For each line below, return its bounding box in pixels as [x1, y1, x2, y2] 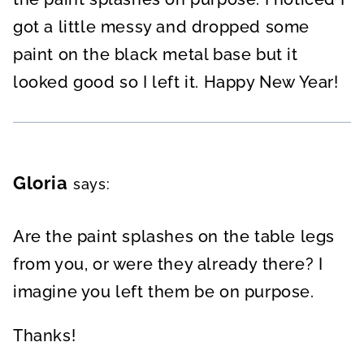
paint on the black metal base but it [13, 45, 298, 65]
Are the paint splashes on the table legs [13, 227, 336, 247]
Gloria [13, 172, 68, 194]
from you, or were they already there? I [13, 254, 323, 275]
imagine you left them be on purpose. [13, 282, 314, 302]
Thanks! [13, 326, 76, 346]
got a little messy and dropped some [13, 17, 310, 37]
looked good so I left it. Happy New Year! [13, 72, 339, 93]
